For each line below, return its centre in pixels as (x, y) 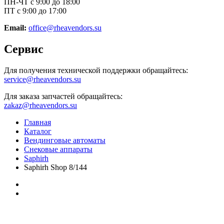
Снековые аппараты (58, 149)
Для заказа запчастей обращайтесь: (63, 96)
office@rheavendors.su (65, 28)
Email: (16, 28)
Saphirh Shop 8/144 (55, 167)
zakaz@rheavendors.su (40, 105)
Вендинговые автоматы (65, 140)
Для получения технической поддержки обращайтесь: (96, 70)
